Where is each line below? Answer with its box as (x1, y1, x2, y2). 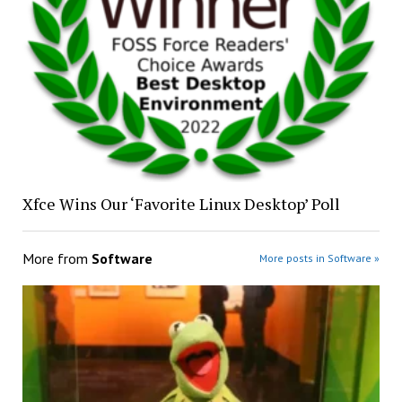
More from (22, 249, 92, 268)
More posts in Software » (259, 251, 380, 266)
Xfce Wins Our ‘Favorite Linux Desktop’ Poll (22, 193, 340, 215)
